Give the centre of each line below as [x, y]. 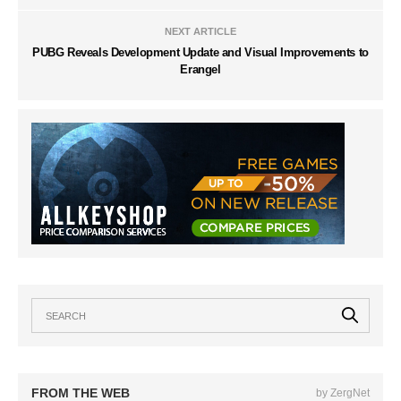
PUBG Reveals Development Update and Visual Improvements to [200, 52]
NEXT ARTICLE [200, 31]
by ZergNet [343, 392]
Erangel [200, 69]
